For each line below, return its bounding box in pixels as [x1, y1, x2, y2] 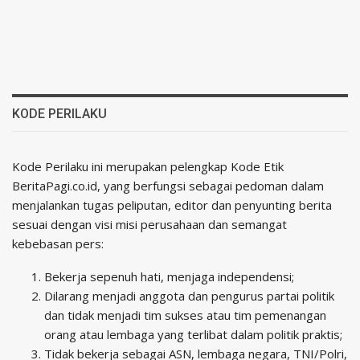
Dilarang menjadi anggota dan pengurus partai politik [44, 287, 334, 304]
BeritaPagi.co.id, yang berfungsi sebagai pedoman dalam [12, 177, 324, 194]
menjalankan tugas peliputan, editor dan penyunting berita [12, 196, 332, 213]
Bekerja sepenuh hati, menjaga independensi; [44, 268, 294, 284]
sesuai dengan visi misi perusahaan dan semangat [12, 215, 287, 232]
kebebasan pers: [12, 235, 104, 252]
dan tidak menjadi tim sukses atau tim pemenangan [44, 306, 326, 323]
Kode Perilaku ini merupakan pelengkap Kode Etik [12, 157, 284, 174]
